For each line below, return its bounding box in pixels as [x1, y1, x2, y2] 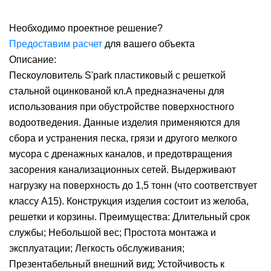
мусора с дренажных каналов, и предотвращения [9, 149, 232, 159]
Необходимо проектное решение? [9, 23, 163, 33]
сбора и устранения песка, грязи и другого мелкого [9, 133, 237, 143]
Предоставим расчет [9, 39, 102, 49]
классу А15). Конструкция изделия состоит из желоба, [9, 196, 249, 206]
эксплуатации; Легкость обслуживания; [9, 243, 184, 253]
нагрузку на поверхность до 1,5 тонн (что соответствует [9, 180, 257, 191]
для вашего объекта [102, 39, 195, 49]
